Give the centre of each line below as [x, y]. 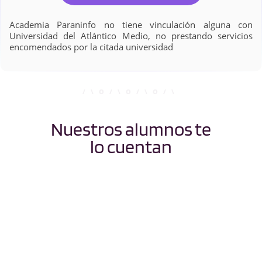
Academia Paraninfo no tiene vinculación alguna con [131, 24]
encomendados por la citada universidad [91, 46]
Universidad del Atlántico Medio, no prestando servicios [131, 35]
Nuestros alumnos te [131, 129]
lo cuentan [131, 146]
